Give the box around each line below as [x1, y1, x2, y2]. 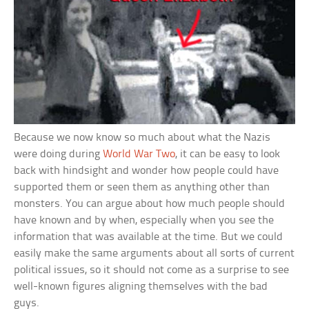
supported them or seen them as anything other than [14, 181, 270, 194]
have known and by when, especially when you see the [14, 215, 275, 227]
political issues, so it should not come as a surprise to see [14, 264, 290, 277]
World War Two [103, 148, 176, 161]
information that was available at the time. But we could [14, 231, 283, 243]
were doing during [14, 148, 103, 161]
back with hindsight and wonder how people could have [14, 165, 279, 177]
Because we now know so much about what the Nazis [14, 132, 271, 144]
